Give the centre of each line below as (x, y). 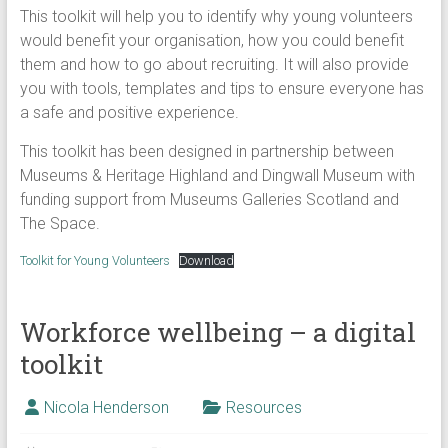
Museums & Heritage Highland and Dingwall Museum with (217, 175)
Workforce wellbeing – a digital (217, 332)
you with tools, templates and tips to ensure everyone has (221, 88)
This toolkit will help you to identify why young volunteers (216, 16)
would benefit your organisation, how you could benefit (211, 40)
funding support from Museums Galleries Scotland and (209, 199)
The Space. (59, 223)
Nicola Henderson (106, 407)
